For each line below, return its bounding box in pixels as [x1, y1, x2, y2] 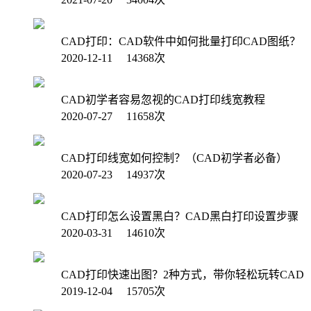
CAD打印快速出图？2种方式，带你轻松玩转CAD [61, 268, 304, 280]
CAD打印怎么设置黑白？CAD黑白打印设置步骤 [61, 210, 299, 222]
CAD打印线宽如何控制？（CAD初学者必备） [61, 151, 287, 164]
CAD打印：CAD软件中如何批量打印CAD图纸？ [61, 35, 301, 47]
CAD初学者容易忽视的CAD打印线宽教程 [61, 93, 265, 106]
